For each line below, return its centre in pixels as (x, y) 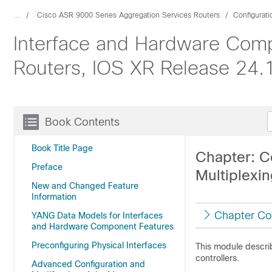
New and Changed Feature (85, 186)
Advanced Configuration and (88, 264)
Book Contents (82, 122)
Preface (47, 167)
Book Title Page (62, 148)
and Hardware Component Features (103, 226)
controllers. (217, 258)
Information (54, 197)
